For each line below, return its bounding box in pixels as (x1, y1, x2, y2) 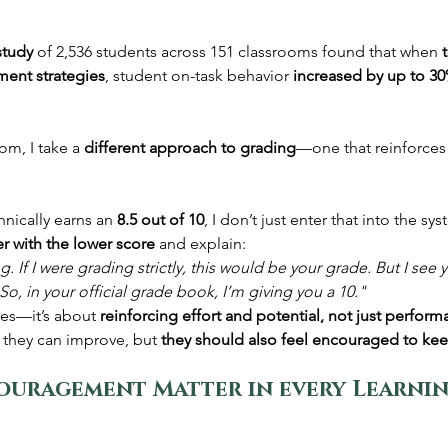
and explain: (155, 234, 246, 254)
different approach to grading (84, 138, 296, 158)
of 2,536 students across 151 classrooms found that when (33, 42, 442, 62)
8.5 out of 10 (117, 210, 204, 230)
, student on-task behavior (105, 66, 293, 86)
